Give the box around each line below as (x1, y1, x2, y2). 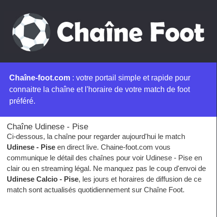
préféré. (9, 96, 35, 105)
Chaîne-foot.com (9, 73, 70, 82)
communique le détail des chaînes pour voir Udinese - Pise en (7, 153, 202, 162)
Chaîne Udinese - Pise (7, 121, 88, 131)
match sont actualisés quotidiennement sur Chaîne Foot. (7, 185, 185, 194)
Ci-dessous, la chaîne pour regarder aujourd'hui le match (7, 132, 185, 140)
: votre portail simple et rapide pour (70, 73, 190, 82)
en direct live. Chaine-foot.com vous (55, 142, 170, 151)
